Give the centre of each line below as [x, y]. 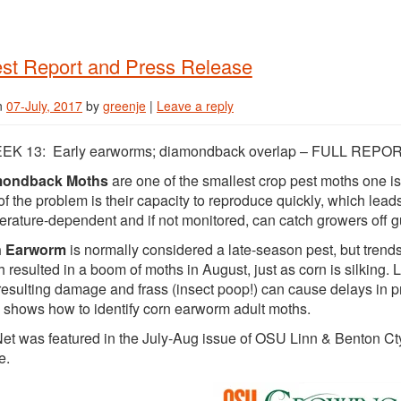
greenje [124, 106]
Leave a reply [195, 106]
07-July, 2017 [44, 106]
